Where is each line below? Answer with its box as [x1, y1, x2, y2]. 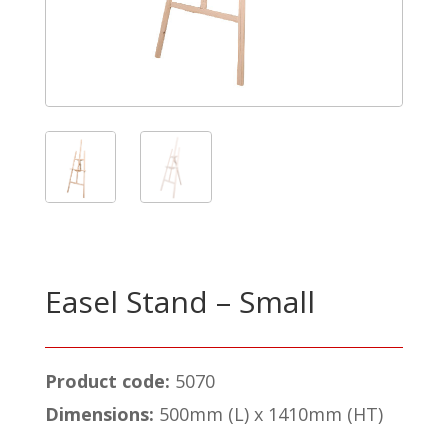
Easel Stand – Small [44, 280, 315, 322]
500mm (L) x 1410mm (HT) [158, 401, 383, 426]
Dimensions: [44, 401, 159, 426]
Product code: [44, 368, 175, 393]
